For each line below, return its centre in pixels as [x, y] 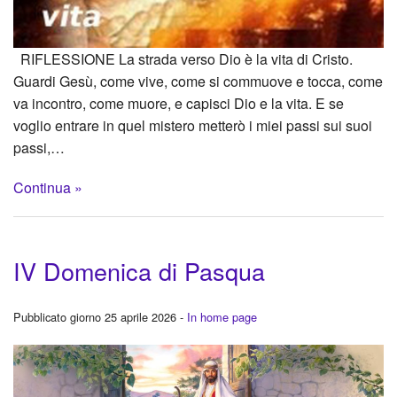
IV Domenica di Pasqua [139, 270]
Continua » [48, 187]
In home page [222, 316]
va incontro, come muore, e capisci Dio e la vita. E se [179, 103]
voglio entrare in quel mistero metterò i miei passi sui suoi [193, 125]
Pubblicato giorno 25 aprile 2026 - [100, 316]
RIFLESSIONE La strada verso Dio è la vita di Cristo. [183, 58]
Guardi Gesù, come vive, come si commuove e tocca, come [198, 81]
